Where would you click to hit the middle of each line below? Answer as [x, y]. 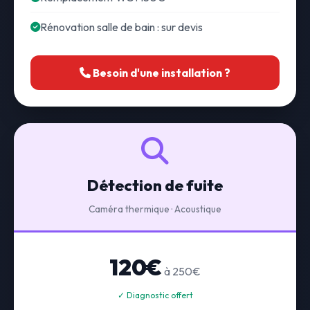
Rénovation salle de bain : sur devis [121, 27]
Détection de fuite [155, 185]
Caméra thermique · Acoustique [155, 209]
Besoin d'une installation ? [161, 73]
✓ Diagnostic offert [155, 295]
